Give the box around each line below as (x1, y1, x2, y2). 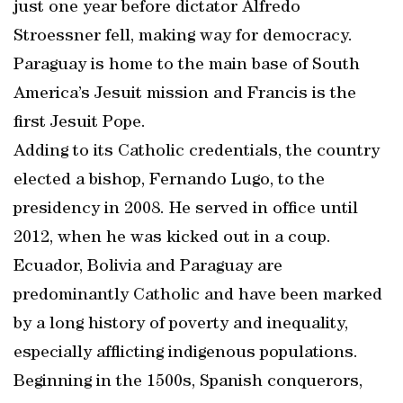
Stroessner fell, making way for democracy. (13, 28, 353, 46)
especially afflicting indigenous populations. (13, 345, 358, 363)
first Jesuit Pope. (13, 114, 146, 132)
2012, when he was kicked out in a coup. (13, 229, 331, 247)
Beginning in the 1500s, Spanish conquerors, (13, 373, 363, 391)
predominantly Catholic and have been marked (13, 287, 382, 305)
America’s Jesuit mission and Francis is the (13, 85, 356, 103)
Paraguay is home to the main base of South (13, 57, 360, 75)
